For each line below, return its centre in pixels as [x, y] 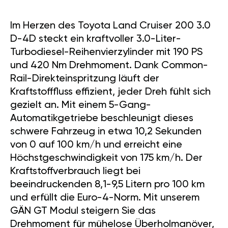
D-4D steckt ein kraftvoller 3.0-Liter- [96, 39]
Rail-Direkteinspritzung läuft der [85, 79]
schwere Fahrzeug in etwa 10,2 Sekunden [106, 132]
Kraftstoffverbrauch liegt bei [75, 172]
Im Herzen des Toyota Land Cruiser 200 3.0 [110, 26]
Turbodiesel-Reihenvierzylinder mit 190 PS [106, 53]
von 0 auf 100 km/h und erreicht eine [96, 145]
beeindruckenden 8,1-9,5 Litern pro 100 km [107, 185]
